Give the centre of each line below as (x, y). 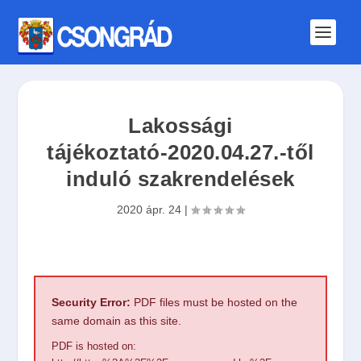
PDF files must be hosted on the (214, 302)
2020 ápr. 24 (149, 209)
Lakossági (180, 125)
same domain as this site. (117, 320)
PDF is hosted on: (94, 346)
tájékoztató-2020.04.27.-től (180, 152)
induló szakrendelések (180, 178)
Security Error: (91, 302)
